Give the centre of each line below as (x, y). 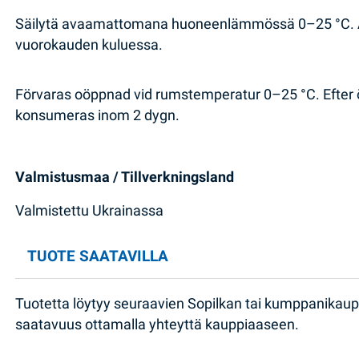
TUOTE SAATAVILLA (98, 256)
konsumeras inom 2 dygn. (98, 115)
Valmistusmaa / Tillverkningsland (125, 177)
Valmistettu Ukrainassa (90, 210)
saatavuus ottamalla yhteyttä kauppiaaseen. (157, 325)
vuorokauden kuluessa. (89, 45)
